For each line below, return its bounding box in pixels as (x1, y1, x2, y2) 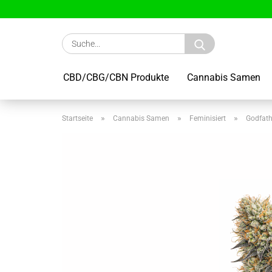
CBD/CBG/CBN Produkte (63, 72, 169, 83)
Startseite (62, 114, 93, 123)
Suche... (213, 34, 243, 44)
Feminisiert (189, 114, 226, 123)
